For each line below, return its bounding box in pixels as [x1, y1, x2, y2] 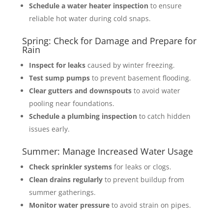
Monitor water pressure [28, 200, 110, 210]
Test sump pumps [28, 73, 90, 82]
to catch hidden [137, 111, 191, 121]
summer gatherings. [28, 187, 96, 197]
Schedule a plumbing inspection [28, 111, 137, 121]
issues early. [28, 124, 70, 134]
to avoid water [131, 85, 180, 95]
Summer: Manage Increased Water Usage [22, 145, 193, 157]
